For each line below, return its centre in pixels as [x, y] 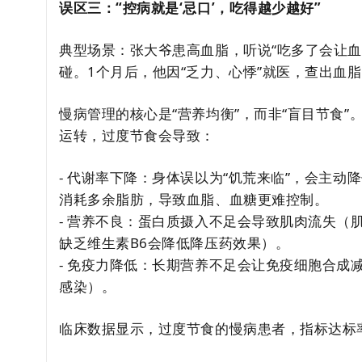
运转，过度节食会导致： [137, 135]
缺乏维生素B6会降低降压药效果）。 [175, 243]
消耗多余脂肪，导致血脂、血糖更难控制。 [194, 199]
